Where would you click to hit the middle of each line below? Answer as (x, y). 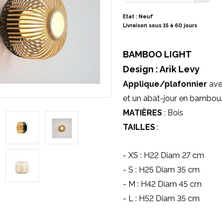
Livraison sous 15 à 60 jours (160, 26)
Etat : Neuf (138, 17)
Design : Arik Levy (161, 69)
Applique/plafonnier (165, 84)
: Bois (172, 113)
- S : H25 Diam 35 (155, 170)
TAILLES (139, 127)
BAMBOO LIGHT (157, 54)
